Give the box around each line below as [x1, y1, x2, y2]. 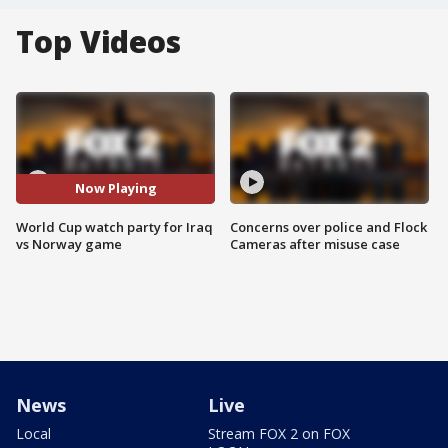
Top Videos [16, 21, 181, 62]
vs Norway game [16, 234, 122, 253]
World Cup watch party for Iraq [16, 217, 213, 236]
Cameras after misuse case [230, 234, 400, 253]
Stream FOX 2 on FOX [208, 423, 350, 443]
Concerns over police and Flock [230, 217, 427, 236]
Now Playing [74, 179, 157, 198]
